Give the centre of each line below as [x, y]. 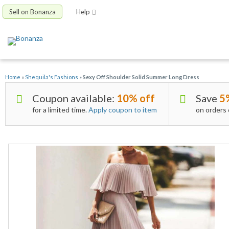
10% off [136, 98]
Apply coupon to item [123, 110]
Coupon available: [74, 98]
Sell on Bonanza [32, 12]
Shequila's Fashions [52, 77]
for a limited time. [60, 110]
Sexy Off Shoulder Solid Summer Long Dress [141, 77]
